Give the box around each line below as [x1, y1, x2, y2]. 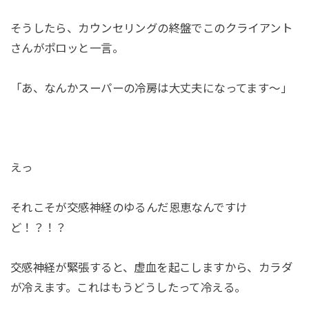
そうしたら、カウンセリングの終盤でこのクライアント [10, 21, 293, 34]
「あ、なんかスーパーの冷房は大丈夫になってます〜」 [10, 81, 292, 94]
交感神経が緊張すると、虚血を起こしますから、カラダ [10, 261, 293, 274]
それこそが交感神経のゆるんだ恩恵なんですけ [10, 201, 248, 215]
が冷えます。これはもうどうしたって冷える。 [10, 281, 246, 294]
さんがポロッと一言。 [10, 41, 123, 54]
